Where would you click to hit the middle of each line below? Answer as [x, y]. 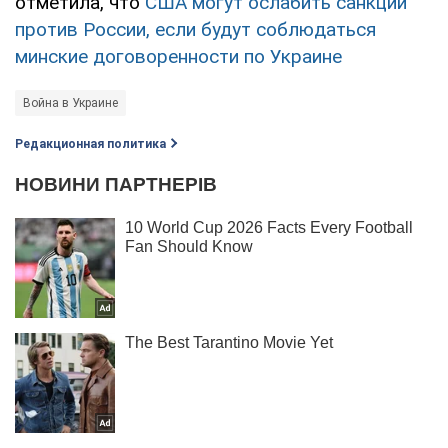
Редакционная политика [90, 143]
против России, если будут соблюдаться [195, 29]
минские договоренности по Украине [178, 56]
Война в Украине [70, 102]
